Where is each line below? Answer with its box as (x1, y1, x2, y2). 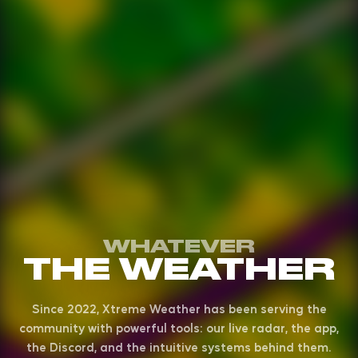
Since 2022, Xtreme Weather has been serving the (31, 300, 327, 316)
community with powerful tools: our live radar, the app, (19, 319, 339, 335)
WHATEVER (103, 234, 255, 257)
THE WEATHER (23, 250, 335, 287)
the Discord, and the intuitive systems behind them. (26, 338, 332, 354)
